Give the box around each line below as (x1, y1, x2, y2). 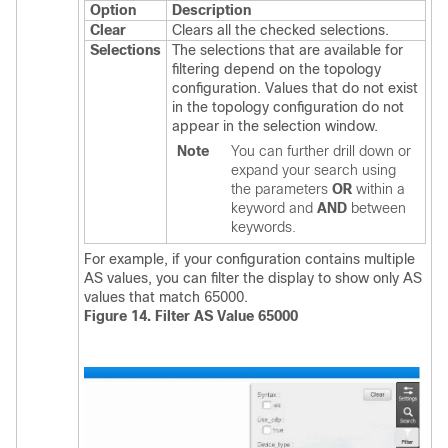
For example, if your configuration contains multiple (84, 251, 415, 268)
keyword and (231, 200, 317, 217)
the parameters (231, 181, 332, 198)
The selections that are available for (172, 42, 403, 59)
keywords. (231, 219, 296, 236)
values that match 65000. (84, 289, 248, 306)
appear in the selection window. (172, 118, 378, 135)
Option (90, 2, 136, 19)
